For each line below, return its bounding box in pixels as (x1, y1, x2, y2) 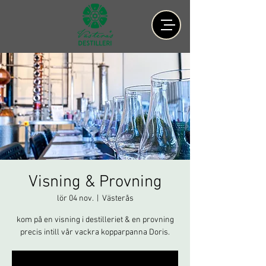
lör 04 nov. (56, 194, 93, 204)
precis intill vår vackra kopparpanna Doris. (20, 227, 170, 237)
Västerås (102, 194, 134, 204)
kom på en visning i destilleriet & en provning (16, 215, 174, 225)
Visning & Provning (28, 172, 162, 192)
